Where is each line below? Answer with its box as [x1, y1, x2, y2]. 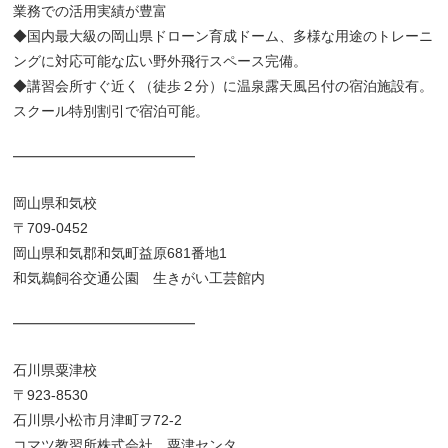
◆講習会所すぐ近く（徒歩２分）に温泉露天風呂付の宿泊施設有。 [13, 77, 434, 94]
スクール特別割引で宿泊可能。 [13, 102, 210, 119]
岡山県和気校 [13, 194, 98, 211]
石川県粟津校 [13, 361, 98, 378]
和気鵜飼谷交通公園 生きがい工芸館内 [13, 269, 266, 286]
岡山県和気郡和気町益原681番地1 [13, 244, 228, 261]
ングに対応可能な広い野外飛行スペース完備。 [13, 52, 308, 69]
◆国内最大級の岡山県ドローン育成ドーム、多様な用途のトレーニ [13, 27, 434, 44]
